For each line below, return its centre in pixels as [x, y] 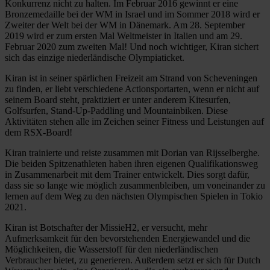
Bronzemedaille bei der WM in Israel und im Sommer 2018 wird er [132, 14]
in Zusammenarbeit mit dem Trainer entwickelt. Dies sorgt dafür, [127, 174]
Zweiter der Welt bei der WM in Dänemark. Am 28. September [125, 25]
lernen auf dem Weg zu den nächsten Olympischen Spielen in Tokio [134, 196]
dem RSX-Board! [39, 132]
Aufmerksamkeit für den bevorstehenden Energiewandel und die [127, 238]
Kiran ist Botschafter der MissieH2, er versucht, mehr [106, 227]
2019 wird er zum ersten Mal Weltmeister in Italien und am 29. [124, 36]
